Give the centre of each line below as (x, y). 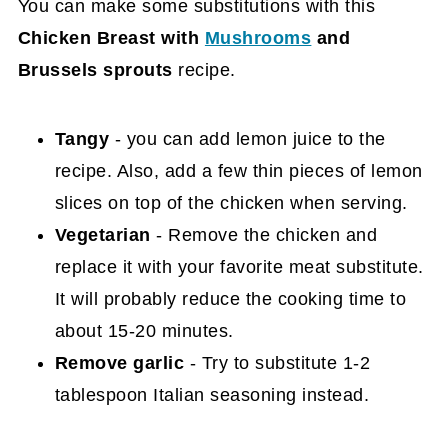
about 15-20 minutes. (144, 331)
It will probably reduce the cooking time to (230, 299)
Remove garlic (119, 363)
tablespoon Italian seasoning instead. (212, 395)
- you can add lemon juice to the (247, 139)
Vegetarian (102, 235)
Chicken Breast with (111, 38)
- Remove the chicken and (264, 235)
